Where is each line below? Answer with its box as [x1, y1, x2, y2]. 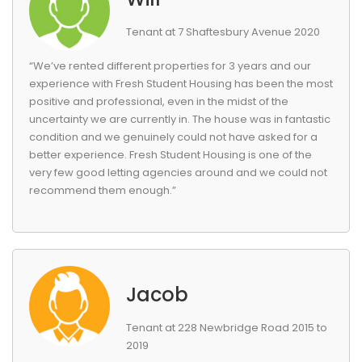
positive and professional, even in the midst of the [29, 94, 288, 109]
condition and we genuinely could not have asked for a [29, 129, 318, 145]
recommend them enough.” [29, 183, 176, 198]
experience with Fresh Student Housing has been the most [29, 76, 333, 91]
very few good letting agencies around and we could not [29, 165, 327, 180]
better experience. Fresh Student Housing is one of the [29, 147, 312, 162]
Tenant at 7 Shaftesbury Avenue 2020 [126, 24, 320, 40]
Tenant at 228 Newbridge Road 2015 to [126, 320, 327, 335]
